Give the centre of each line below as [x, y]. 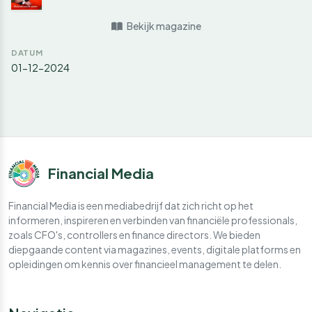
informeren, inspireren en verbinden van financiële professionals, [153, 220]
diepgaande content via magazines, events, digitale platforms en [155, 249]
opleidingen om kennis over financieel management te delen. [145, 264]
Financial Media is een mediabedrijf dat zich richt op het [131, 205]
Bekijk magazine [163, 26]
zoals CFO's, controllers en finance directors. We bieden [134, 234]
